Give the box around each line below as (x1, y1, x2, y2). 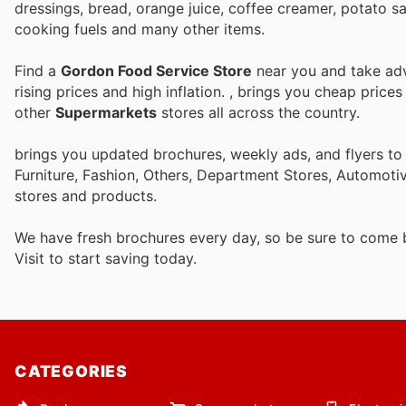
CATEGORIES (14, 362, 128, 382)
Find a (14, 61, 61, 80)
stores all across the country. (157, 102, 360, 121)
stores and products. (14, 187, 157, 206)
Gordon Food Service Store (61, 61, 252, 80)
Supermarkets (55, 102, 157, 121)
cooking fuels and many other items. (14, 19, 265, 38)
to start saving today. (49, 249, 197, 268)
